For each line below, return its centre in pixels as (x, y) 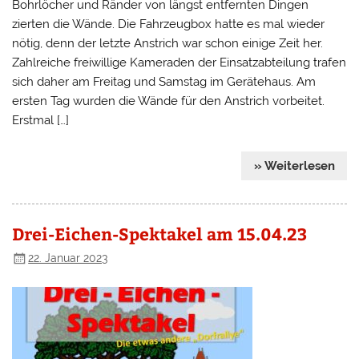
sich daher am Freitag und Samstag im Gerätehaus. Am (164, 82)
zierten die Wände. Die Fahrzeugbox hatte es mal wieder (169, 24)
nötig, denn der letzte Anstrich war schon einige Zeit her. (168, 44)
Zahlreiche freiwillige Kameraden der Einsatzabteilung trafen (179, 63)
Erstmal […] (41, 121)
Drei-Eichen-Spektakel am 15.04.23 (160, 233)
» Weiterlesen (294, 166)
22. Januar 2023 (68, 258)
